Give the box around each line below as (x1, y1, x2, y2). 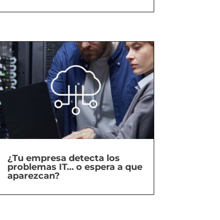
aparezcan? (7, 170, 60, 182)
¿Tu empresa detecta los (7, 153, 120, 164)
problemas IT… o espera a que (7, 162, 142, 173)
